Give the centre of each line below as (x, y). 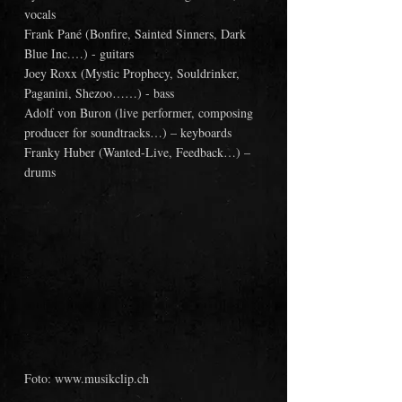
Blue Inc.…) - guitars (79, 53)
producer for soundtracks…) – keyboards (128, 132)
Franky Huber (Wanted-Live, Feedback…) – (139, 152)
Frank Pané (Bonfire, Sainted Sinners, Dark (137, 34)
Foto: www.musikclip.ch (87, 379)
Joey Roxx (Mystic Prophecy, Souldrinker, (134, 73)
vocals (40, 14)
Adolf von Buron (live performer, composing (140, 113)
